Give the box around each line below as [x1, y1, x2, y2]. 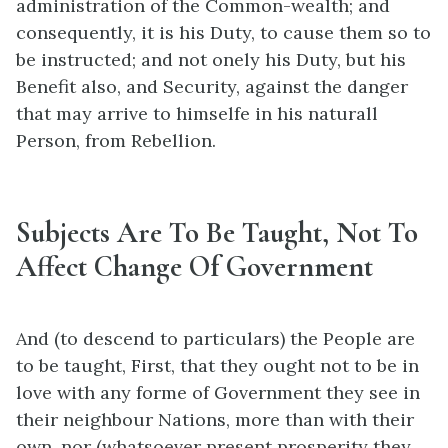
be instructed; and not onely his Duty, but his [16, 47, 406, 71]
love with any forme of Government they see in [16, 380, 420, 404]
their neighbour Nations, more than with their [16, 407, 414, 431]
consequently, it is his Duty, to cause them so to [16, 20, 431, 44]
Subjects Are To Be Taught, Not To [16, 214, 418, 250]
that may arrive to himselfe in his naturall [16, 101, 378, 125]
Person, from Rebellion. [16, 128, 216, 152]
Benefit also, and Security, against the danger [16, 74, 408, 98]
